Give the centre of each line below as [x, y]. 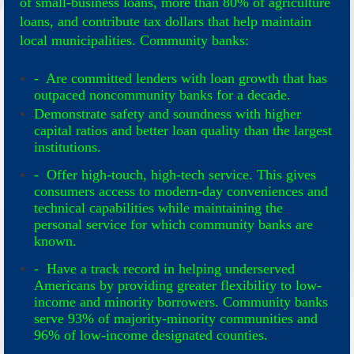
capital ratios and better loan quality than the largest [183, 131]
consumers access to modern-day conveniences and [181, 192]
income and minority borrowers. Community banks [181, 302]
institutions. [68, 147]
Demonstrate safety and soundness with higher [168, 114]
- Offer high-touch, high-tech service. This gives [175, 175]
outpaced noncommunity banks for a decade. [162, 94]
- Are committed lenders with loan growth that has [181, 78]
